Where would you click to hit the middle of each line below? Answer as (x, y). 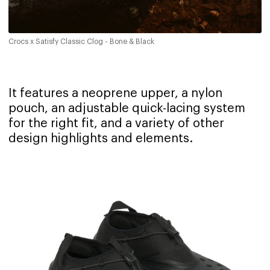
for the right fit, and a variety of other (116, 124)
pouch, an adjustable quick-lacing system (127, 109)
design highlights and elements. (101, 139)
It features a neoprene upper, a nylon (115, 94)
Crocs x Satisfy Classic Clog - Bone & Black (81, 42)
